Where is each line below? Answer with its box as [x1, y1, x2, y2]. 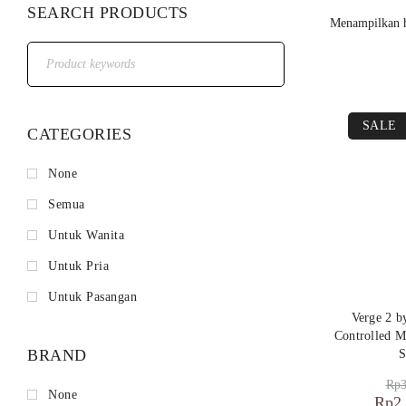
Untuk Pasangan [48, 290, 137, 304]
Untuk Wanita [48, 228, 124, 242]
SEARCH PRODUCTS [27, 4, 188, 22]
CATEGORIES [27, 125, 131, 143]
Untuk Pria [48, 259, 109, 273]
